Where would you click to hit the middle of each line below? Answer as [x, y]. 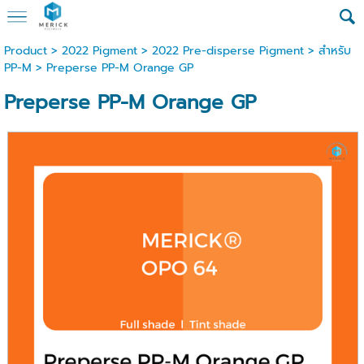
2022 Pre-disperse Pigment [227, 51]
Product [25, 51]
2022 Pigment [99, 51]
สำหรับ [334, 51]
